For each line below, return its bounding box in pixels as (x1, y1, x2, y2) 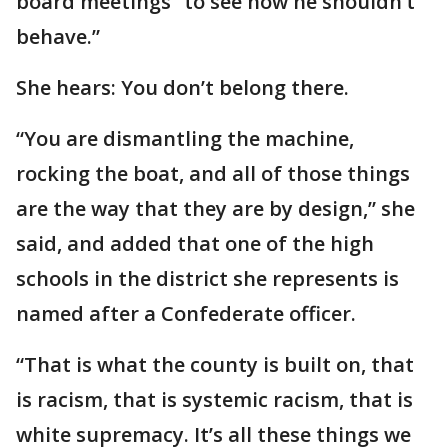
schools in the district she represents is (16, 265, 399, 293)
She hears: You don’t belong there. (16, 74, 349, 102)
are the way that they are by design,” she (16, 195, 415, 223)
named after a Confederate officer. (16, 300, 356, 328)
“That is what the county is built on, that (16, 351, 414, 379)
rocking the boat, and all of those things (16, 160, 410, 188)
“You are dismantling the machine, (16, 125, 354, 153)
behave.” (16, 23, 100, 51)
